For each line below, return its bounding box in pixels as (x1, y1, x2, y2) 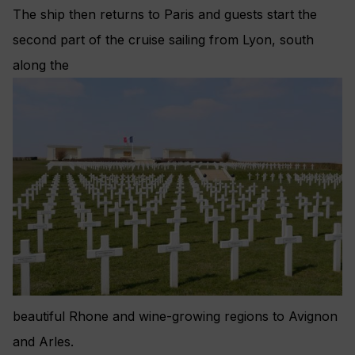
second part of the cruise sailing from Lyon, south (13, 31, 314, 48)
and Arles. (13, 333, 74, 349)
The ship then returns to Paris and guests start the (13, 6, 317, 22)
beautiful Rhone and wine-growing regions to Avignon (13, 307, 338, 324)
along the (13, 56, 69, 73)
